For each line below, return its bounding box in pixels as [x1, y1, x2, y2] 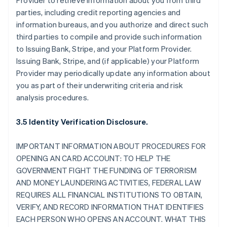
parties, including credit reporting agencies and [16, 7, 181, 17]
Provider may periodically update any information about [16, 68, 210, 78]
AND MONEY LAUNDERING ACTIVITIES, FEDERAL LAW [16, 177, 201, 187]
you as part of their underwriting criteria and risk [16, 80, 183, 90]
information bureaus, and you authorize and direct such [16, 19, 208, 29]
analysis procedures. [16, 92, 89, 102]
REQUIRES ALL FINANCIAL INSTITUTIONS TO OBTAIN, [16, 190, 203, 200]
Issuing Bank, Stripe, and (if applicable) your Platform [16, 56, 200, 66]
